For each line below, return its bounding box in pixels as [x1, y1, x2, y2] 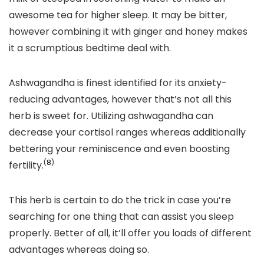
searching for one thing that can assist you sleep [9, 210, 234, 223]
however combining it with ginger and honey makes [9, 25, 247, 38]
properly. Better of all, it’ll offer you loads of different [9, 226, 252, 240]
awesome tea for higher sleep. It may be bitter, [9, 8, 227, 22]
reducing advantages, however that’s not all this [9, 93, 232, 106]
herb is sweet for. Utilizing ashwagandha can [9, 109, 213, 123]
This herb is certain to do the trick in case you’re [9, 193, 231, 207]
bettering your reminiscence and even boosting [9, 142, 230, 156]
